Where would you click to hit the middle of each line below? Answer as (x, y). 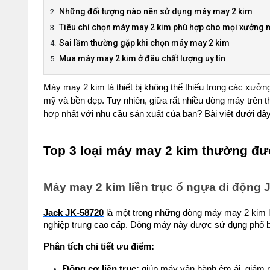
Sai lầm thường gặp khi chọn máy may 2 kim (144, 43)
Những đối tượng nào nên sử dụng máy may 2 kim (156, 11)
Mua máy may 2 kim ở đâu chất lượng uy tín (142, 58)
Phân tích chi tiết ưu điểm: (99, 246)
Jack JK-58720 (74, 213)
